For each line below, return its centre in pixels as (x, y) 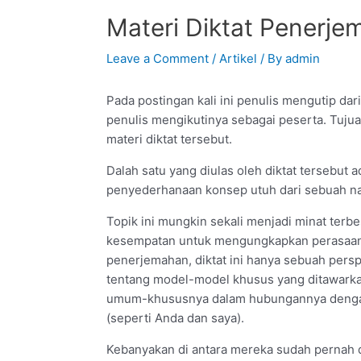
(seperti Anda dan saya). (175, 318)
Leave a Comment (158, 58)
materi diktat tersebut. (169, 139)
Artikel (238, 58)
